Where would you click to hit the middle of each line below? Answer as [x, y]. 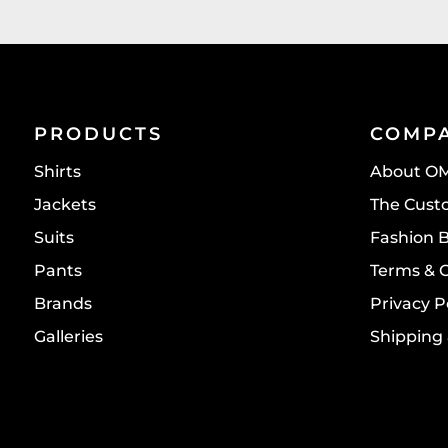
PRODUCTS [98, 134]
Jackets [64, 205]
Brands [62, 304]
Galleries [68, 337]
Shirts [57, 172]
